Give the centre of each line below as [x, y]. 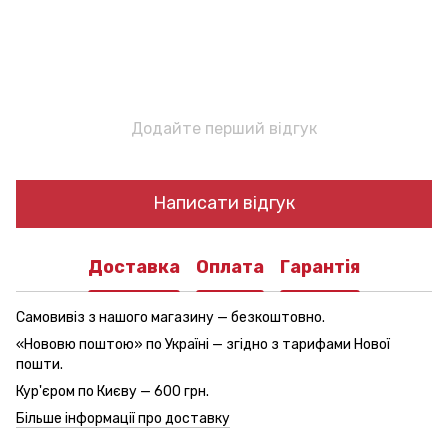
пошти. [39, 364]
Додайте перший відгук [224, 128]
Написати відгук [224, 203]
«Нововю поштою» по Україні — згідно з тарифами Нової [203, 344]
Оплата [230, 267]
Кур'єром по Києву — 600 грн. [112, 391]
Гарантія [320, 267]
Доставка [134, 267]
